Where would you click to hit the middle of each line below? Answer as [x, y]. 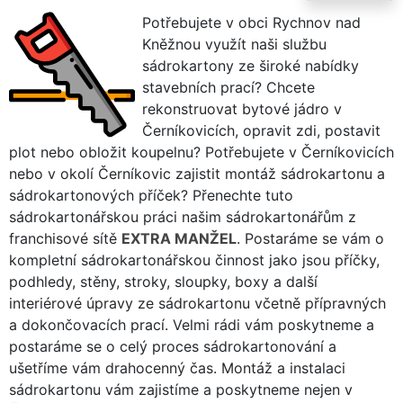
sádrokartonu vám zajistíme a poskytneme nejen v [181, 389]
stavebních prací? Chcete [228, 87]
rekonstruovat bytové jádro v [242, 108]
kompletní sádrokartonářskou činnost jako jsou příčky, [194, 260]
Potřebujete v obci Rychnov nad [251, 22]
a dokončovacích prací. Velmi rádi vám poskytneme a [192, 324]
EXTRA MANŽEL [179, 238]
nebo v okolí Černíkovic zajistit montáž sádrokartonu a [197, 173]
